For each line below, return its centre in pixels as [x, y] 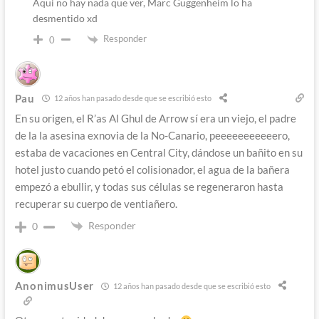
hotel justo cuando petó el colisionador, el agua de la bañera [152, 169]
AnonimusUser [54, 286]
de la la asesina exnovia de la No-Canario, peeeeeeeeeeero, [152, 135]
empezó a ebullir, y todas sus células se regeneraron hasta [149, 186]
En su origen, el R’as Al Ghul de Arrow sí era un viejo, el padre [155, 118]
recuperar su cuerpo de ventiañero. [96, 203]
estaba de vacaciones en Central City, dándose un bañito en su [158, 152]
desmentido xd [65, 19]
